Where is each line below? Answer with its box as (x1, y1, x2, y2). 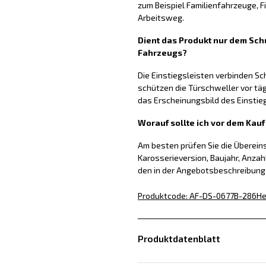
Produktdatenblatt (137, 233, 220, 245)
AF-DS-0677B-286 (189, 191, 256, 201)
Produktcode (137, 191, 186, 201)
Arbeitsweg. (137, 12, 184, 23)
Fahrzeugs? (137, 47, 187, 58)
